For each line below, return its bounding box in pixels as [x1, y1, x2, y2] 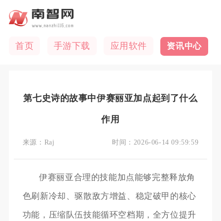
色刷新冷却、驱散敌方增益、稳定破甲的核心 [22, 191, 196, 201]
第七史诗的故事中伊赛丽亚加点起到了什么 [23, 93, 198, 104]
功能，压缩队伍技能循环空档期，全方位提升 [22, 210, 196, 220]
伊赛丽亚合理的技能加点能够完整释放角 [39, 173, 196, 183]
